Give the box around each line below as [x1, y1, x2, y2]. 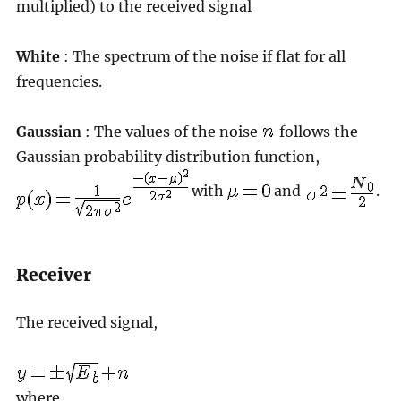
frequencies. [15, 72, 102, 90]
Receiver [15, 263, 91, 286]
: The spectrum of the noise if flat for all [59, 47, 346, 65]
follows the [275, 122, 358, 141]
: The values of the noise [81, 122, 261, 141]
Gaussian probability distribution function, [15, 147, 320, 166]
